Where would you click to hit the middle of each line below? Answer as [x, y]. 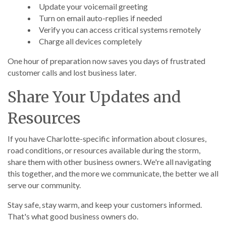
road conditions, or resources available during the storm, [104, 150]
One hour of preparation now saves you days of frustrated [106, 61]
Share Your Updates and [94, 97]
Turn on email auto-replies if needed [100, 18]
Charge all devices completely [90, 41]
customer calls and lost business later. [72, 72]
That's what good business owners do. [73, 216]
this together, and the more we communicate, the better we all [113, 173]
